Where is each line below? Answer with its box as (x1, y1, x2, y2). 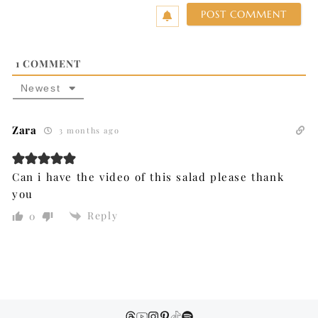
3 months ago (55, 124, 120, 136)
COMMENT (20, 56, 81, 70)
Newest (20, 82, 61, 94)
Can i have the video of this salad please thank (12, 169, 285, 184)
